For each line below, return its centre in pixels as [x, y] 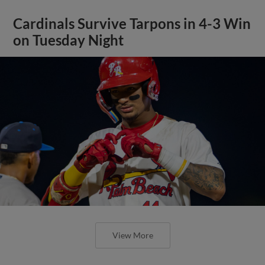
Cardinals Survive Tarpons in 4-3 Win [132, 23]
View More [132, 235]
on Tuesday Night [69, 40]
